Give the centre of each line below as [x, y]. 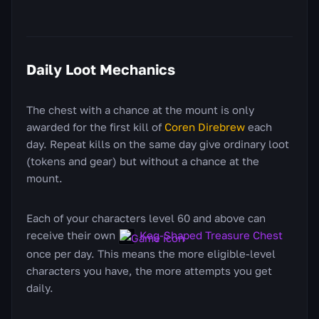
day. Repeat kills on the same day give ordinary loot [158, 143]
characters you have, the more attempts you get [149, 270]
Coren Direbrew [205, 126]
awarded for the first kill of [95, 126]
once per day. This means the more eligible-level [151, 253]
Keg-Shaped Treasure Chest [211, 235]
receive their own [72, 235]
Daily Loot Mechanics [101, 69]
